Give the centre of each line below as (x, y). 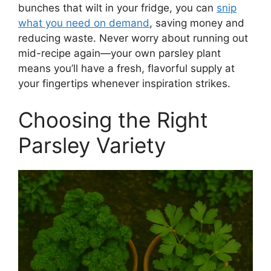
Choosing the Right (113, 119)
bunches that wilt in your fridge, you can (117, 8)
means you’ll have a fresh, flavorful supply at (126, 69)
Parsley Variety (92, 145)
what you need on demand (84, 23)
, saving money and (197, 23)
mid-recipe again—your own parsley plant (119, 54)
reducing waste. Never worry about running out (133, 38)
